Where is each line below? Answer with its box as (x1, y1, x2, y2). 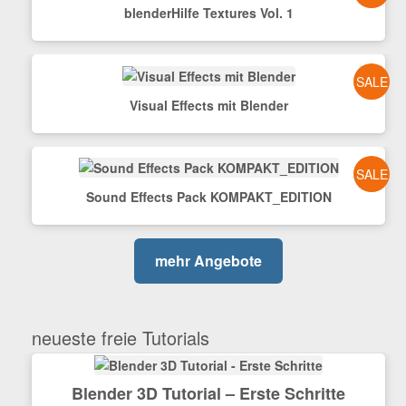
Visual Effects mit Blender (129, 95, 288, 114)
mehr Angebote (155, 250, 262, 272)
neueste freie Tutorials (31, 324, 209, 351)
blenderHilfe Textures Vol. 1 (123, 4, 294, 23)
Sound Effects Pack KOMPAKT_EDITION (85, 187, 332, 206)
